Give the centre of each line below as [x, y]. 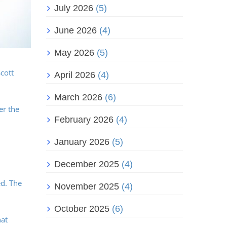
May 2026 [74, 53]
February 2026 [84, 120]
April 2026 [75, 75]
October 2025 [82, 209]
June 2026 [75, 31]
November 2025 [87, 187]
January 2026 [82, 142]
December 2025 [87, 164]
